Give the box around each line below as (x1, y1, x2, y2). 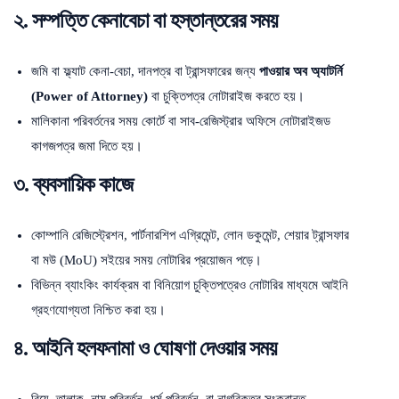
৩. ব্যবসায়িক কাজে (13, 172, 133, 196)
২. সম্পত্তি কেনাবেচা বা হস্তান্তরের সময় (13, 8, 281, 32)
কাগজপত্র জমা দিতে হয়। (31, 138, 142, 153)
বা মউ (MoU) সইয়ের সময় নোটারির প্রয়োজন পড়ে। (31, 252, 262, 267)
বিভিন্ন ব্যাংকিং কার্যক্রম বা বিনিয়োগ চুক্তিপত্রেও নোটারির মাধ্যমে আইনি (31, 277, 348, 292)
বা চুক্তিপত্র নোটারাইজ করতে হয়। (148, 88, 305, 103)
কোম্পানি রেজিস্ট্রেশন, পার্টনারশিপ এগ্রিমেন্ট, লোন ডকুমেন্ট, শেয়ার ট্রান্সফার (31, 227, 349, 242)
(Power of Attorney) (31, 88, 148, 103)
